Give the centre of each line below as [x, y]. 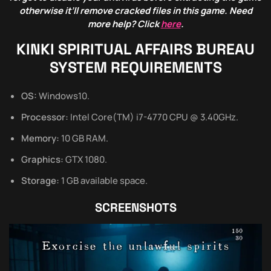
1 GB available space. [103, 180]
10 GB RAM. [84, 138]
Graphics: [42, 159]
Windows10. [63, 96]
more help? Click [124, 24]
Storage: [40, 180]
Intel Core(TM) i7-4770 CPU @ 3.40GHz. [153, 117]
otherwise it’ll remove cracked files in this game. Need [135, 10]
